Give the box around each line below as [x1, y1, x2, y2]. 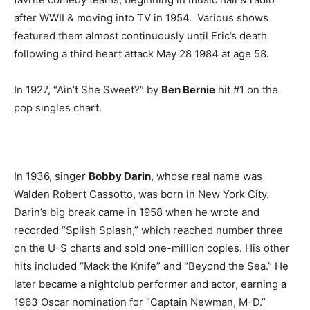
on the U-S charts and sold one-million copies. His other [14, 241, 290, 255]
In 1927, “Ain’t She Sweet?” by [14, 83, 161, 96]
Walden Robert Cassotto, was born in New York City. [14, 188, 269, 201]
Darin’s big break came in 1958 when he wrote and [14, 206, 259, 219]
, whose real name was [151, 170, 262, 183]
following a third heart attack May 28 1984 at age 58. [14, 47, 269, 60]
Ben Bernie [161, 83, 215, 96]
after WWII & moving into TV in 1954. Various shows [14, 11, 268, 24]
